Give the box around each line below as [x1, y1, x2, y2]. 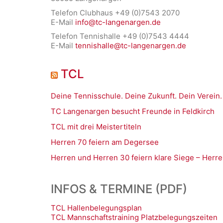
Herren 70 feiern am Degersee [51, 137, 159, 147]
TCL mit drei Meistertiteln [51, 122, 141, 132]
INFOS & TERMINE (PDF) [51, 182, 187, 197]
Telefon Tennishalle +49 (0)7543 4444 [51, 31, 189, 41]
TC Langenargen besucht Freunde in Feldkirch [51, 107, 215, 116]
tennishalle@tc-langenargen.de [75, 41, 186, 51]
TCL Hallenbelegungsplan [51, 203, 142, 213]
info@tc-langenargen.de [75, 17, 161, 27]
